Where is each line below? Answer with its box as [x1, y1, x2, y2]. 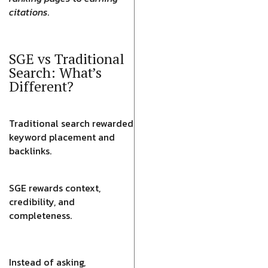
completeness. [9, 208, 72, 223]
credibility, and [9, 194, 75, 209]
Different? [9, 77, 74, 96]
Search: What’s [9, 63, 102, 82]
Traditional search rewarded [9, 116, 133, 130]
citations [9, 5, 47, 19]
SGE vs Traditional [9, 50, 124, 68]
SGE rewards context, [9, 181, 100, 195]
